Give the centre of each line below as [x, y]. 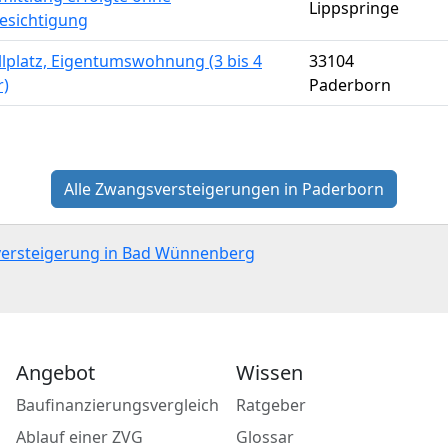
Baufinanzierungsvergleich [117, 405]
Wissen [269, 372]
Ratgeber [271, 405]
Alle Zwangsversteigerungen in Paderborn [224, 189]
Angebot [55, 372]
